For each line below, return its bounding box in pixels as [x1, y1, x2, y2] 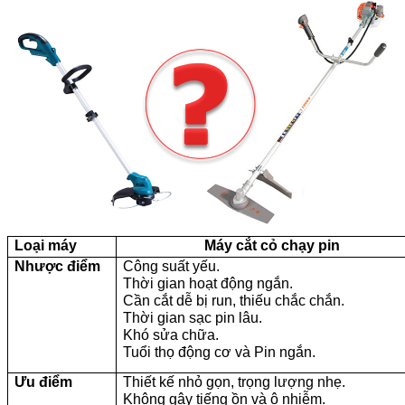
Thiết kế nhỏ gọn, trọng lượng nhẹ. [123, 373, 345, 390]
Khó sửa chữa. [123, 326, 219, 343]
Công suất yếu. [123, 258, 220, 274]
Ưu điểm [14, 373, 72, 390]
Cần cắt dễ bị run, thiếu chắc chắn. [123, 292, 344, 308]
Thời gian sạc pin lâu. [123, 309, 262, 325]
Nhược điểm [14, 258, 100, 274]
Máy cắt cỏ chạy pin [204, 237, 341, 253]
